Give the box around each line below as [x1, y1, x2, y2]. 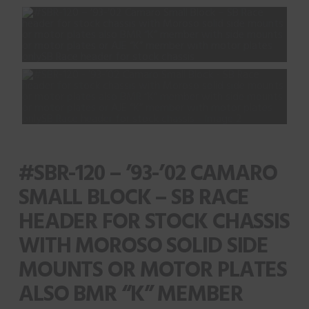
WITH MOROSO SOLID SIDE [18, 231, 269, 261]
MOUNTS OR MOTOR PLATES [18, 255, 288, 286]
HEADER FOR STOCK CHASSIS [18, 207, 290, 237]
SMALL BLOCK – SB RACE [18, 183, 250, 213]
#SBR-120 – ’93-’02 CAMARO [18, 159, 277, 189]
